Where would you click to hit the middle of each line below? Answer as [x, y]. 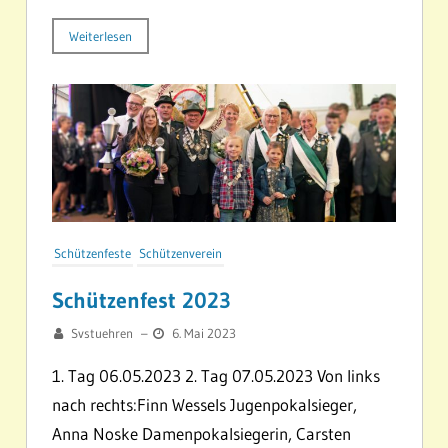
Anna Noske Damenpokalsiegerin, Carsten [201, 433]
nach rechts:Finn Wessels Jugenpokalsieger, [204, 404]
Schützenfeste [92, 252]
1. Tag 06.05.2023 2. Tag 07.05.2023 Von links [216, 375]
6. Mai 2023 [204, 332]
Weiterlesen [100, 36]
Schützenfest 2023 [141, 300]
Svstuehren [102, 332]
